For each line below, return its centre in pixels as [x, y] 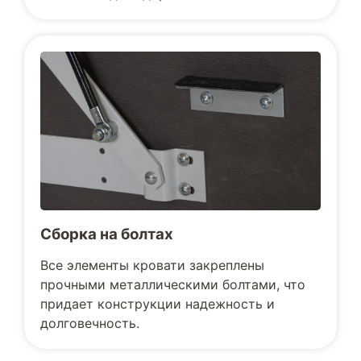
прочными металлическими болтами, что [173, 284]
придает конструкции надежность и [158, 303]
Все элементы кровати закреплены [152, 265]
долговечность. [90, 323]
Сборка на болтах [107, 234]
